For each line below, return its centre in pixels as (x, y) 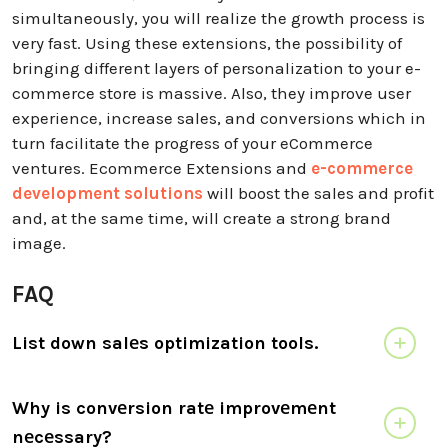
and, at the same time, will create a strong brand (201, 218)
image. (39, 243)
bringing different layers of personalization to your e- (216, 68)
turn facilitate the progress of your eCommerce (192, 143)
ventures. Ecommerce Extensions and (161, 168)
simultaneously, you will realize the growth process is (218, 18)
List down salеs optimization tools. (165, 342)
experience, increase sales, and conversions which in (219, 118)
